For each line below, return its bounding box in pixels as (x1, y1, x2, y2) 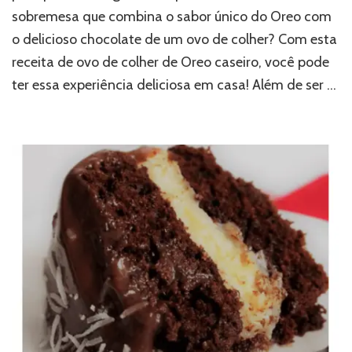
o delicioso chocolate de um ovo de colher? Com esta (12, 31, 337, 49)
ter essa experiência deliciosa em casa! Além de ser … (12, 76, 336, 94)
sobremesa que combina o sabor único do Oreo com (12, 8, 332, 26)
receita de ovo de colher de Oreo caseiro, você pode (12, 53, 329, 71)
